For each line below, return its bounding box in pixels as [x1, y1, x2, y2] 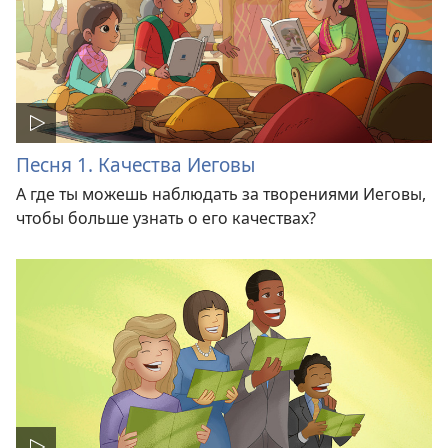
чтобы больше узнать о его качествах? [16, 207, 316, 230]
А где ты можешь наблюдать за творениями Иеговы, [16, 183, 426, 206]
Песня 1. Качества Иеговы [16, 151, 255, 179]
